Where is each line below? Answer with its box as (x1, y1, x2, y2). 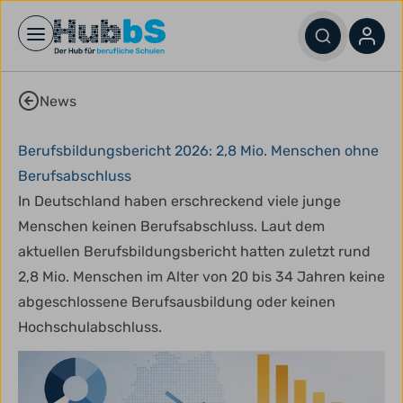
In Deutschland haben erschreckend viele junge (18, 193, 341, 210)
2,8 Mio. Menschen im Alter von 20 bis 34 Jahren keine (18, 268, 385, 285)
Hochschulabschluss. (18, 318, 162, 336)
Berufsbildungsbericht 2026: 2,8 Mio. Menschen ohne (18, 142, 379, 159)
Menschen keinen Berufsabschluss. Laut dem (18, 218, 325, 235)
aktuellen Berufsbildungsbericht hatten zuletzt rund (18, 243, 371, 260)
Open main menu (35, 34, 150, 51)
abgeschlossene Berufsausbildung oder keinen (18, 293, 336, 310)
